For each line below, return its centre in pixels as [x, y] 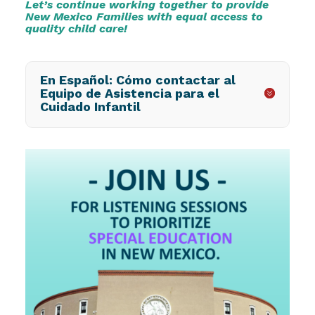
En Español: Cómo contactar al [137, 79]
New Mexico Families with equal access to [144, 16]
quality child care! [76, 28]
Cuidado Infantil [90, 106]
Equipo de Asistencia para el [129, 93]
